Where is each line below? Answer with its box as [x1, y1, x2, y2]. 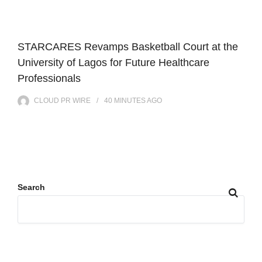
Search [18, 182, 45, 192]
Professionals [18, 73, 81, 85]
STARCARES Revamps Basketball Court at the [18, 41, 238, 53]
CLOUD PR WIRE [34, 96, 91, 105]
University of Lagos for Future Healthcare [18, 57, 209, 69]
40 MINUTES [104, 96, 146, 105]
